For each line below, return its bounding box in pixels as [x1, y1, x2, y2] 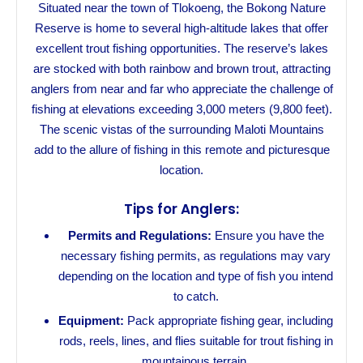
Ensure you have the [211, 228, 324, 243]
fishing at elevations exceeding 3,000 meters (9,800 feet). [31, 101, 332, 116]
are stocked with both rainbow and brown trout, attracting [32, 61, 331, 75]
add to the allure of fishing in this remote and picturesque [33, 142, 330, 156]
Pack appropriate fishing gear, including [124, 314, 333, 328]
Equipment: [58, 314, 124, 328]
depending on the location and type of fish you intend [58, 269, 333, 284]
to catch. [173, 289, 219, 304]
